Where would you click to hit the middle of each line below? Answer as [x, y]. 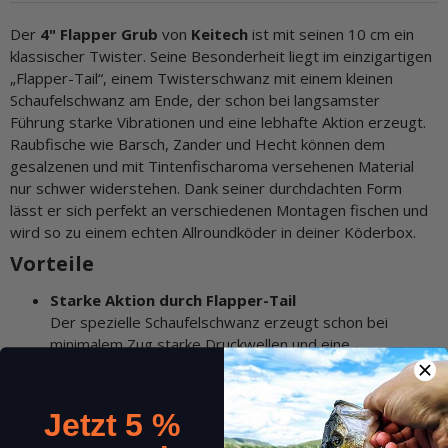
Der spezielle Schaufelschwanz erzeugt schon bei [219, 321]
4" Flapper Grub [99, 34]
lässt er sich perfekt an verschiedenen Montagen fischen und [219, 210]
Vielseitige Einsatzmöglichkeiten [172, 425]
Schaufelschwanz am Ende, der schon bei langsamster [195, 100]
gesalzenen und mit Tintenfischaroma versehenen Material [212, 166]
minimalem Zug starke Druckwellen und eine [200, 343]
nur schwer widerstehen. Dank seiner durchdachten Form [206, 188]
